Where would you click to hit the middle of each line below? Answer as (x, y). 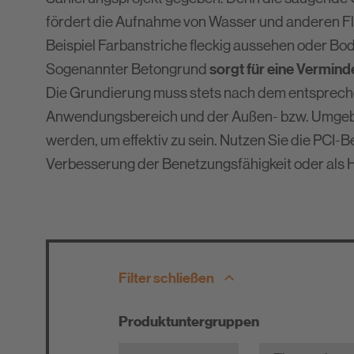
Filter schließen (166, 278)
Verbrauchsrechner (205, 94)
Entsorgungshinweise (213, 63)
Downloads (179, 32)
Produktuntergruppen (189, 322)
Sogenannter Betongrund (128, 69)
